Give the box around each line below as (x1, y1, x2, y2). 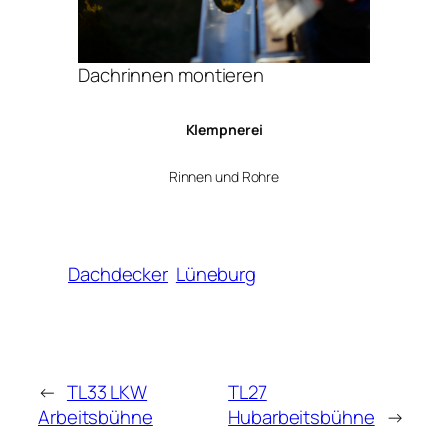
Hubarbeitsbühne (228, 403, 375, 430)
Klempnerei (185, 120, 263, 140)
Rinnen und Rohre (168, 167, 280, 187)
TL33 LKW (66, 378, 148, 405)
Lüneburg (175, 260, 257, 287)
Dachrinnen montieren (78, 61, 264, 88)
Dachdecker (68, 260, 169, 287)
